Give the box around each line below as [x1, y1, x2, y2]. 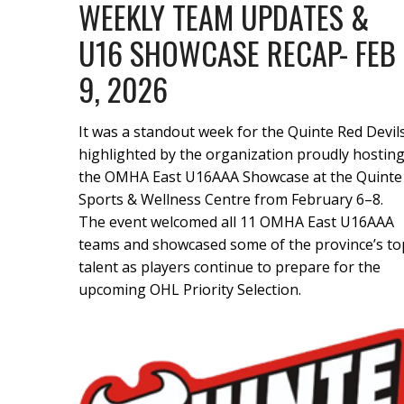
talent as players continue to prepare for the [78, 256, 381, 277]
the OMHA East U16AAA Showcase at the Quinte [78, 166, 402, 187]
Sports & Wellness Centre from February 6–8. [78, 188, 383, 209]
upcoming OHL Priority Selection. [78, 279, 301, 299]
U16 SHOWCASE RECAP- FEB [78, 29, 396, 76]
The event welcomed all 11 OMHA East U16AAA [78, 211, 394, 232]
